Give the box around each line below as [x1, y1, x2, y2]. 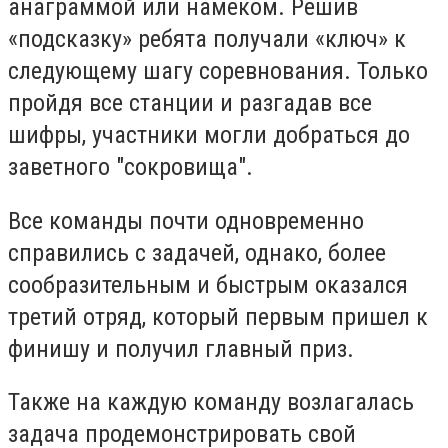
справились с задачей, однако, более [8, 238, 386, 267]
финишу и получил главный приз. [8, 334, 354, 363]
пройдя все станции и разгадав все [8, 89, 372, 118]
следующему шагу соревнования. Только [8, 57, 428, 86]
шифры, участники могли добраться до [8, 121, 410, 150]
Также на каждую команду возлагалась [8, 388, 414, 417]
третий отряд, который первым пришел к [8, 302, 428, 331]
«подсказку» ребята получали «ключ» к [8, 25, 406, 54]
